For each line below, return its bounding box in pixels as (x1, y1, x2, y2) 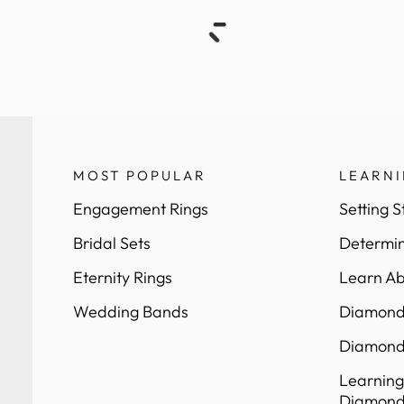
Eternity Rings (72, 266, 172, 288)
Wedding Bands (72, 300, 188, 322)
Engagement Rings (72, 197, 208, 219)
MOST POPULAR (72, 166, 207, 184)
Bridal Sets (72, 232, 151, 253)
